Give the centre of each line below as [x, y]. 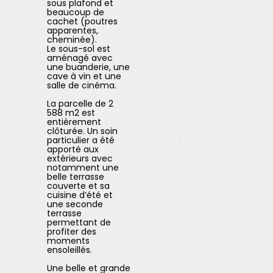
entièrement [74, 122]
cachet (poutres [83, 21]
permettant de [79, 222]
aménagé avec [80, 58]
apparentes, [73, 30]
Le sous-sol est [79, 49]
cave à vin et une [84, 76]
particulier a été [81, 140]
